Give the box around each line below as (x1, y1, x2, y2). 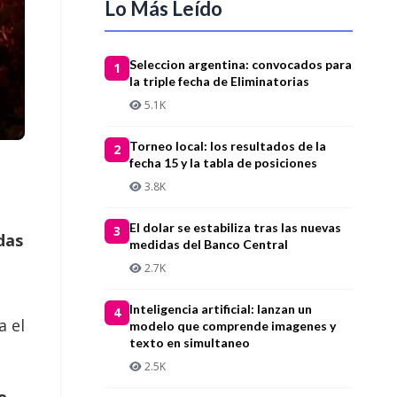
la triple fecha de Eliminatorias (129, 73, 309, 89)
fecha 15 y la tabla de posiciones (129, 154, 317, 170)
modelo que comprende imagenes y (129, 317, 336, 333)
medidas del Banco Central (129, 236, 288, 252)
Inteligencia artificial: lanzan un (129, 300, 312, 316)
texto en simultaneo (129, 334, 250, 350)
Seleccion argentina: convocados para (129, 56, 352, 72)
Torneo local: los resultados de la (129, 137, 326, 153)
